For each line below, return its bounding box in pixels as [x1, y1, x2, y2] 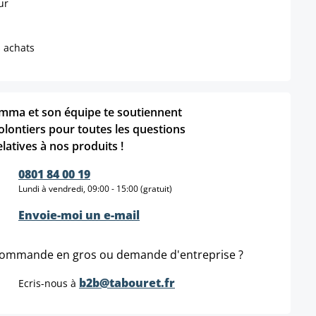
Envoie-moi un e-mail [18, 207, 140, 223]
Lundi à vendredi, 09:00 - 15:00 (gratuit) [18, 182, 172, 195]
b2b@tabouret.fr [79, 274, 175, 291]
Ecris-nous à [18, 276, 79, 290]
